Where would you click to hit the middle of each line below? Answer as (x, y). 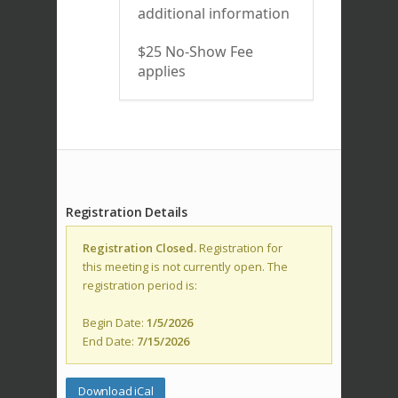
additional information (214, 14)
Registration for (239, 248)
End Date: (110, 342)
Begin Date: (115, 323)
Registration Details (127, 212)
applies (162, 72)
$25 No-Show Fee (195, 52)
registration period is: (140, 286)
